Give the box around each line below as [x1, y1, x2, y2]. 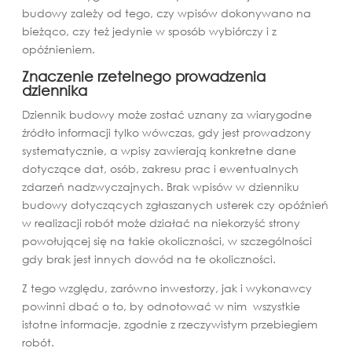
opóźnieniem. [22, 41, 95, 57]
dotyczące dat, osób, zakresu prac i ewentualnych [22, 160, 299, 176]
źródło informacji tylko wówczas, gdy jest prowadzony [22, 124, 311, 140]
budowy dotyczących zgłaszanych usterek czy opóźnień [22, 196, 328, 212]
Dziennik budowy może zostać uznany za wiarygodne [22, 106, 312, 122]
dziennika [22, 81, 87, 99]
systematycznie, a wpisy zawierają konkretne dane [22, 142, 296, 158]
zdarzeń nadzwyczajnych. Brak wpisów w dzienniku [22, 178, 299, 194]
